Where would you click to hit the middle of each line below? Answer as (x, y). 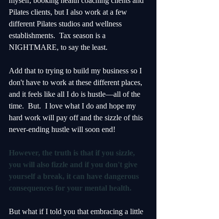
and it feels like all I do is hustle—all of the (76, 94)
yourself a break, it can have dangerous (75, 176)
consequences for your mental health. (71, 188)
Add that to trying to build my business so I (76, 71)
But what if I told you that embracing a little (77, 212)
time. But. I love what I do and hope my (73, 106)
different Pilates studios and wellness (66, 24)
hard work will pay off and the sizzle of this (77, 118)
